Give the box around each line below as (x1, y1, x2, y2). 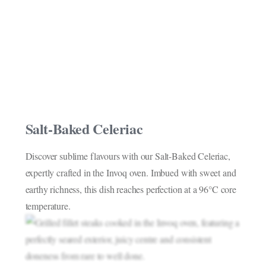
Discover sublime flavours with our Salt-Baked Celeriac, (25, 149, 230, 162)
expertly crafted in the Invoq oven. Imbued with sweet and (25, 166, 236, 179)
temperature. (25, 199, 71, 212)
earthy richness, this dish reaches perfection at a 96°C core (25, 182, 236, 195)
